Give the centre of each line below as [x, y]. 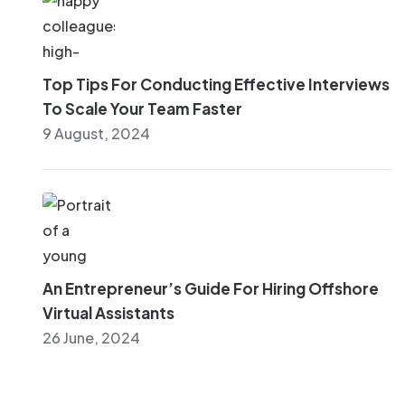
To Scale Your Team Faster [142, 108]
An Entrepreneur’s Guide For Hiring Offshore [211, 288]
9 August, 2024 [96, 133]
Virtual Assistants [108, 312]
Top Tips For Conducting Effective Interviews [216, 84]
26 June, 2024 [91, 337]
